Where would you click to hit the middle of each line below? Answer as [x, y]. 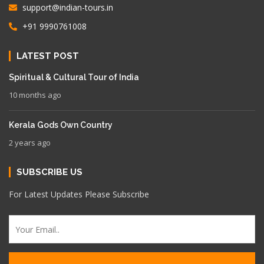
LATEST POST [48, 56]
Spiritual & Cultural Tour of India [74, 77]
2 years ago [30, 143]
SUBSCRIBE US [49, 172]
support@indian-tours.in [67, 8]
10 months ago [35, 95]
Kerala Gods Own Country [61, 125]
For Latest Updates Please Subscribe [79, 194]
